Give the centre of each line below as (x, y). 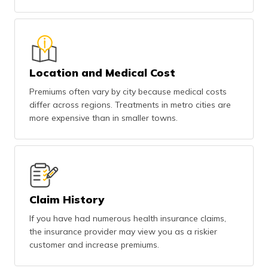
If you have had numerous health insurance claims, (128, 218)
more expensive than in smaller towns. (103, 118)
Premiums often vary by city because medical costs (128, 92)
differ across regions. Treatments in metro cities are (130, 105)
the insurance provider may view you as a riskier (123, 232)
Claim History (67, 200)
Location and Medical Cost (102, 73)
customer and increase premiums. (94, 245)
